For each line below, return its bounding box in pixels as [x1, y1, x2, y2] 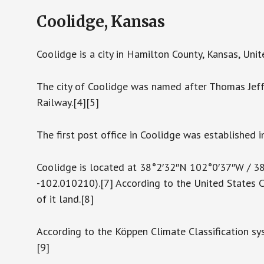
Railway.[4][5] [37, 95, 100, 109]
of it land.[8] [37, 192, 94, 206]
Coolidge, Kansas [37, 12, 165, 31]
